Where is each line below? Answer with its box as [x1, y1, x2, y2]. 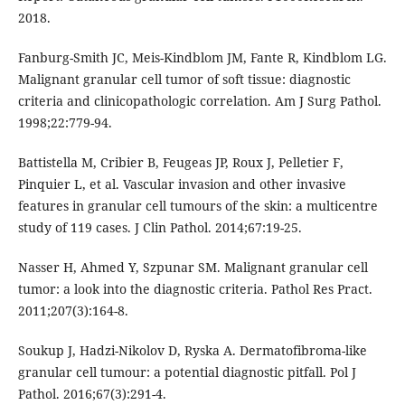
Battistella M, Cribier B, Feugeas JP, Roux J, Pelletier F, [17, 154, 344, 172]
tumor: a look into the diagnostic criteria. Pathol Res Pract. [17, 280, 372, 298]
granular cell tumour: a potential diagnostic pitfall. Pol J [17, 363, 356, 381]
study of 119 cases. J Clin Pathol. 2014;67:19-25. [17, 219, 302, 237]
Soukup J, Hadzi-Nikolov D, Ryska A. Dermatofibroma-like [17, 342, 367, 360]
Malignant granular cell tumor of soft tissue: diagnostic [17, 71, 351, 89]
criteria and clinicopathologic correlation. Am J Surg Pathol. [17, 92, 381, 110]
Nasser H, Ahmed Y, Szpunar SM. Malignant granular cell [17, 259, 368, 277]
